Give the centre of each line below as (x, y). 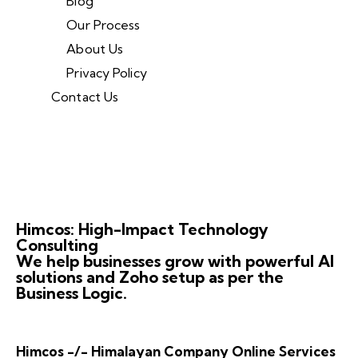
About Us (95, 49)
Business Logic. (72, 293)
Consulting (57, 245)
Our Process (103, 25)
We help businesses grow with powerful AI (175, 261)
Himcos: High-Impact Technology (142, 229)
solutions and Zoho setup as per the (150, 277)
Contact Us (85, 97)
